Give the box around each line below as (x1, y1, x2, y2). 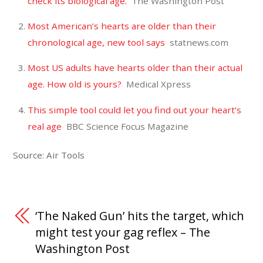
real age (27, 120, 62, 132)
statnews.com (169, 36, 228, 49)
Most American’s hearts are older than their (27, 20, 216, 32)
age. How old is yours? (27, 78, 122, 90)
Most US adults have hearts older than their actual (27, 62, 242, 74)
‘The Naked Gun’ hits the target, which (35, 207, 244, 224)
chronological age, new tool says (27, 36, 165, 49)
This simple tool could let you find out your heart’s (27, 103, 241, 116)
